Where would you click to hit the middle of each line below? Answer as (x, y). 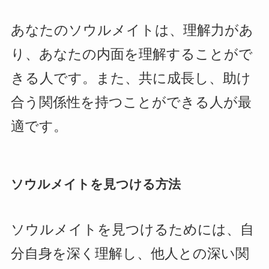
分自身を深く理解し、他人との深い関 (130, 253)
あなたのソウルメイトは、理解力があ (132, 31)
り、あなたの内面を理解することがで (131, 55)
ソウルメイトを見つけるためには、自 (132, 229)
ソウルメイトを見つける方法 (95, 184)
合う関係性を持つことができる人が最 (131, 103)
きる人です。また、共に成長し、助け (131, 79)
